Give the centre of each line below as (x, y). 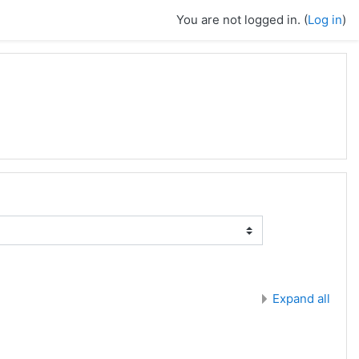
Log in (325, 20)
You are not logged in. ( (242, 20)
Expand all (301, 298)
